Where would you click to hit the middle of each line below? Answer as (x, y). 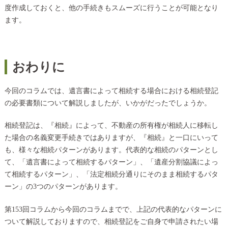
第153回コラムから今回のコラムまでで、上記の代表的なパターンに (113, 210)
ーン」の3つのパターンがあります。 (63, 187)
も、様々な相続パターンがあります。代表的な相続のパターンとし (111, 150)
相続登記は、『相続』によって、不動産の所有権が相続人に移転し (111, 126)
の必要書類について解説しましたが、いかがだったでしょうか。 (108, 103)
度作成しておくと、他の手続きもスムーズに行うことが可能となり (111, 8)
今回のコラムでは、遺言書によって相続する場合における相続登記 (111, 91)
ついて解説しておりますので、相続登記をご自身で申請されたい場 (111, 222)
